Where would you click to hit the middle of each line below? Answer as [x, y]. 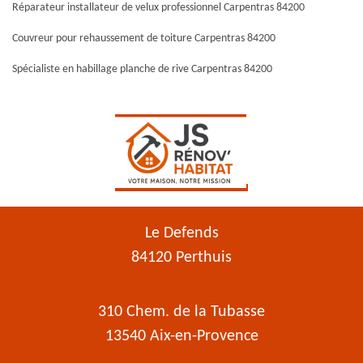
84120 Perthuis [181, 258]
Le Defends [181, 233]
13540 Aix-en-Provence [181, 336]
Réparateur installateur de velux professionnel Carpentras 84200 [158, 8]
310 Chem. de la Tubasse [181, 312]
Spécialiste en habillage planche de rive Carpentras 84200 [142, 69]
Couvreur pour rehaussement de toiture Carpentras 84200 [144, 38]
